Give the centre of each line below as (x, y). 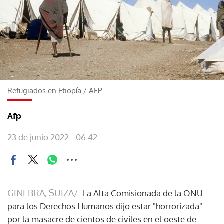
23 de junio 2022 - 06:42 (52, 137)
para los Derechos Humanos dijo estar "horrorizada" (105, 206)
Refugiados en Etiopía (44, 90)
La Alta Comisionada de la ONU (143, 193)
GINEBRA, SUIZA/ (43, 193)
